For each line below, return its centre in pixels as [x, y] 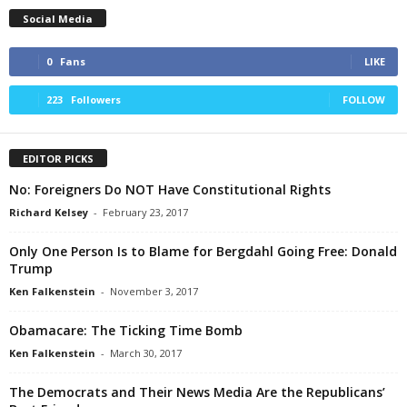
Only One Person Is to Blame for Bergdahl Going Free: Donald [203, 251]
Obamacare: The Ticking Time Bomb [126, 330]
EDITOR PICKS [58, 158]
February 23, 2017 [145, 212]
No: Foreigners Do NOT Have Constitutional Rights [170, 189]
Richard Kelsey [49, 212]
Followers [96, 99]
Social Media [58, 18]
